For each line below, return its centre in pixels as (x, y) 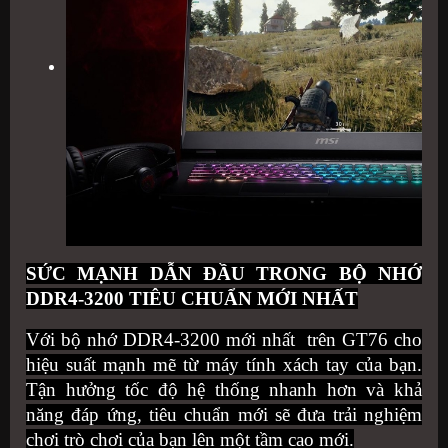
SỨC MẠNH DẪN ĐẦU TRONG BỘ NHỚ (224, 274)
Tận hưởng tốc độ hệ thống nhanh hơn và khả (224, 390)
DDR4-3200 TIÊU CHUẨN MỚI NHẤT (192, 299)
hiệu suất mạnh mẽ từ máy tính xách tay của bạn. (224, 365)
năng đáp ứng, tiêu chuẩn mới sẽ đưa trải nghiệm (224, 415)
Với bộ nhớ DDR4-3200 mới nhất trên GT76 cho (224, 340)
